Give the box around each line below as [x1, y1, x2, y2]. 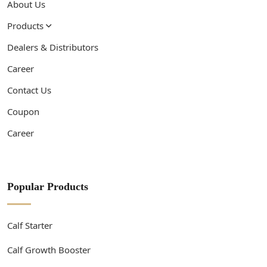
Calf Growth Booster [7, 243, 91, 256]
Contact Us [7, 83, 51, 96]
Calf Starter [7, 219, 52, 231]
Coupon [7, 105, 39, 117]
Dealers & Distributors [7, 41, 98, 53]
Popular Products [7, 180, 88, 193]
